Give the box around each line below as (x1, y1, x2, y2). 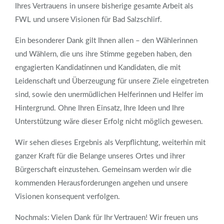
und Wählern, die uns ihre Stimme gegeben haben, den (15, 50, 191, 58)
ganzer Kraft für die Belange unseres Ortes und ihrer (15, 152, 185, 160)
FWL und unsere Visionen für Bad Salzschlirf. (15, 16, 162, 24)
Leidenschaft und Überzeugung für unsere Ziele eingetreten (15, 77, 208, 85)
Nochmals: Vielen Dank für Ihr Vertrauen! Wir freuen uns (15, 214, 198, 222)
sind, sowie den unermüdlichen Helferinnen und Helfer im (15, 91, 203, 99)
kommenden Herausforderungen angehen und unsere (15, 179, 188, 187)
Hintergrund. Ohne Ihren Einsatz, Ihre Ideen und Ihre (15, 104, 184, 112)
